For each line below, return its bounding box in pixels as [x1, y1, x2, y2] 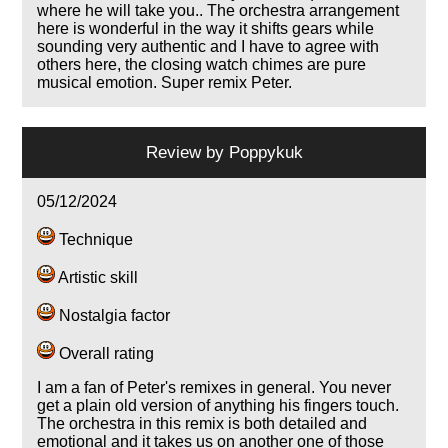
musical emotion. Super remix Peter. [37, 74, 293, 92]
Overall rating [55, 345, 155, 363]
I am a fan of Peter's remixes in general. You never [37, 379, 392, 397]
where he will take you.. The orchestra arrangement [37, 2, 400, 20]
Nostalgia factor [55, 307, 171, 325]
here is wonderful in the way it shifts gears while [37, 20, 375, 38]
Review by [145, 142, 229, 163]
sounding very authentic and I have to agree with [37, 38, 380, 56]
